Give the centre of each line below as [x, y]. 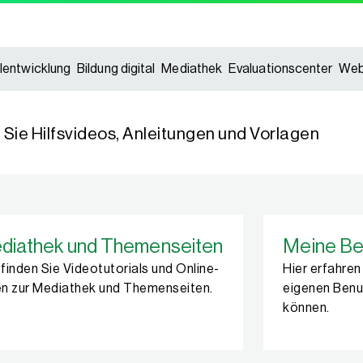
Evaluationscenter [281, 69]
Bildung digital [116, 69]
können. [306, 308]
